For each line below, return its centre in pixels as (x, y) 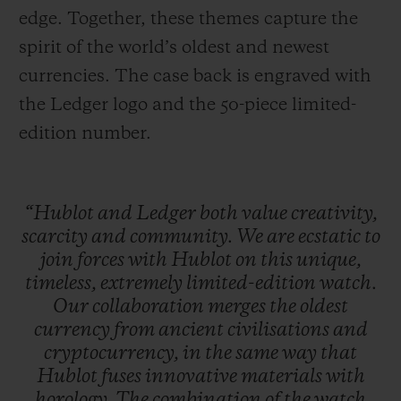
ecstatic (331, 238)
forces (102, 261)
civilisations (280, 331)
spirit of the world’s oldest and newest (174, 49)
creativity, (334, 214)
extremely (143, 284)
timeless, (62, 284)
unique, (328, 261)
